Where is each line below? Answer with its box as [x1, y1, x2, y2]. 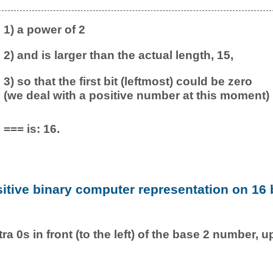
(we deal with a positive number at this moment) [4, 88, 269, 102]
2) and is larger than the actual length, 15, [4, 48, 233, 62]
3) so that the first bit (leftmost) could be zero [4, 74, 252, 88]
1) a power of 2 [4, 22, 85, 36]
